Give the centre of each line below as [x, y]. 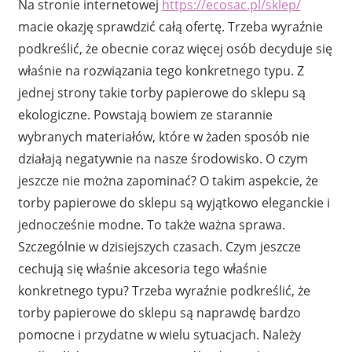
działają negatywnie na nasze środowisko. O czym [163, 159]
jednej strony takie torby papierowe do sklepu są [161, 93]
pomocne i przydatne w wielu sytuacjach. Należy [159, 335]
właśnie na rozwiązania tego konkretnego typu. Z [161, 71]
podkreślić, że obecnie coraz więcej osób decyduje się [175, 49]
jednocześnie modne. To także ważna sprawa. [151, 225]
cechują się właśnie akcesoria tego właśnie [142, 269]
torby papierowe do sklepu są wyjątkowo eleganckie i [174, 203]
